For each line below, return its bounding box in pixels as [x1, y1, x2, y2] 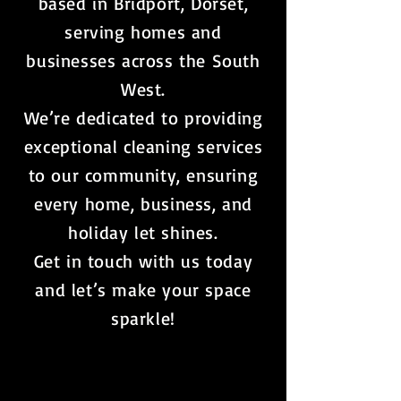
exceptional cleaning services [23, 135, 263, 158]
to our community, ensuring [28, 164, 259, 186]
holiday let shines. [68, 221, 218, 243]
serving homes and [64, 21, 222, 43]
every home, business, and [33, 192, 252, 215]
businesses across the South [26, 49, 260, 72]
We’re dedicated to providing [23, 107, 263, 129]
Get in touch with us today [33, 250, 253, 272]
